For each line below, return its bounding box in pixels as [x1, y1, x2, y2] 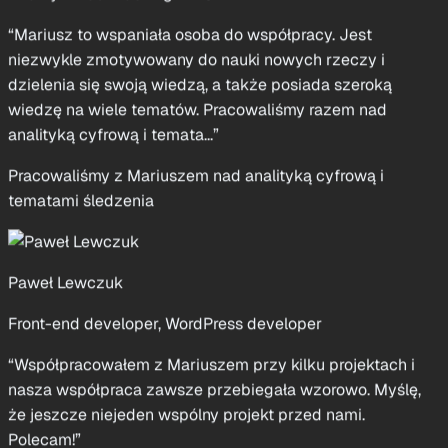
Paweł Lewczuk [8, 197, 123, 219]
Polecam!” [8, 354, 81, 376]
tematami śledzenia [8, 115, 154, 137]
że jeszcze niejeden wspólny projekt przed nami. [8, 329, 365, 351]
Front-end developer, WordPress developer [8, 238, 322, 260]
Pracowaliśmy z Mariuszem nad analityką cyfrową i [8, 90, 384, 112]
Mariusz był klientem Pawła [8, 395, 209, 417]
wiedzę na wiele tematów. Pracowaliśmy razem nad [8, 24, 387, 46]
